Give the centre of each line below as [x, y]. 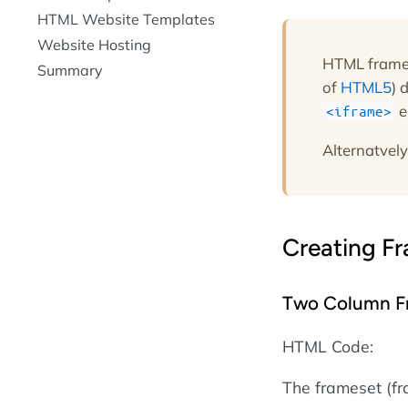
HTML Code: [328, 346]
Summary [70, 70]
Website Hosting [94, 45]
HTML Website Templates [126, 19]
